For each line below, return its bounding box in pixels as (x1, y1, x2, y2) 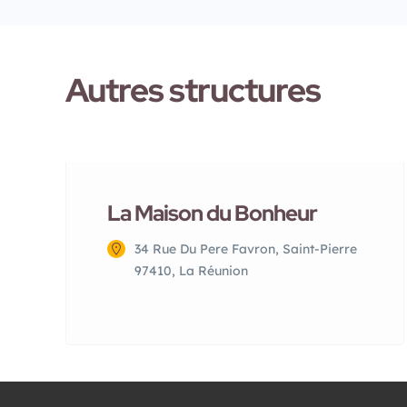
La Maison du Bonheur (107, 199, 317, 227)
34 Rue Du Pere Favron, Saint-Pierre (134, 241, 357, 257)
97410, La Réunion (134, 263, 248, 279)
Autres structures (65, 68, 321, 112)
